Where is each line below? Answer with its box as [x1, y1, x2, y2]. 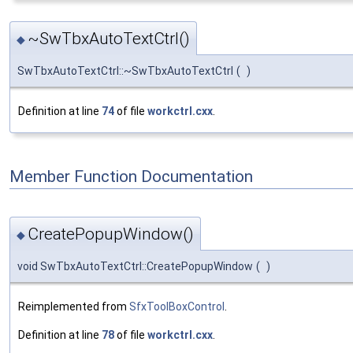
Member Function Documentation [9, 167, 253, 187]
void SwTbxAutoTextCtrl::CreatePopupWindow [17, 260, 253, 273]
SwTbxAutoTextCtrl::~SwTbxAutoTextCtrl [17, 64, 233, 77]
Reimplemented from [18, 300, 129, 314]
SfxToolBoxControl [129, 300, 225, 314]
